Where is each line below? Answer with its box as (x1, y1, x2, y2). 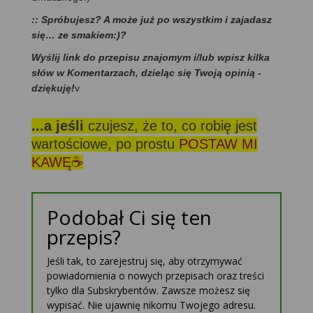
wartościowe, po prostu (31, 136, 179, 152)
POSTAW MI (179, 136, 258, 152)
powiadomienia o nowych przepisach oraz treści (47, 269, 264, 283)
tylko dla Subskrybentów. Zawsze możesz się (47, 284, 250, 298)
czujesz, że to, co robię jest (88, 118, 257, 134)
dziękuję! (31, 82, 75, 94)
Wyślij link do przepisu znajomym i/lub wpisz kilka (31, 52, 270, 64)
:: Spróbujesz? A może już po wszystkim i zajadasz (31, 14, 272, 26)
